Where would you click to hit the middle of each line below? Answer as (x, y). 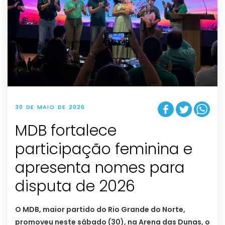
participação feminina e (104, 149)
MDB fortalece (66, 130)
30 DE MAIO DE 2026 (50, 107)
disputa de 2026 (75, 186)
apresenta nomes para (100, 167)
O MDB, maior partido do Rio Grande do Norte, (100, 209)
